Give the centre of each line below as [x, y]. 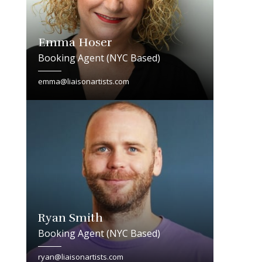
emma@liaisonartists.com [83, 81]
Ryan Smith [70, 218]
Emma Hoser [75, 42]
